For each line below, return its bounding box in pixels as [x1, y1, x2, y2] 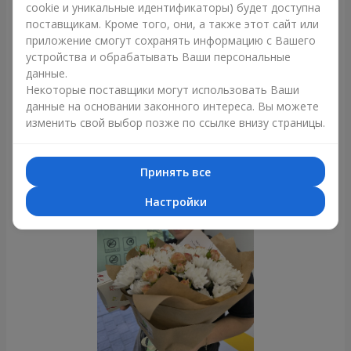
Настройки [144, 194, 207, 209]
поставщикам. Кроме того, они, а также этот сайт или [26, 16, 319, 31]
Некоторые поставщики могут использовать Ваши [26, 82, 299, 97]
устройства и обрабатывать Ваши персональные [26, 49, 291, 64]
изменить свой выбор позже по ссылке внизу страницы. [26, 115, 325, 130]
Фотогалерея [118, 117, 233, 139]
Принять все [140, 164, 211, 179]
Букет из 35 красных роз [104, 58, 247, 74]
